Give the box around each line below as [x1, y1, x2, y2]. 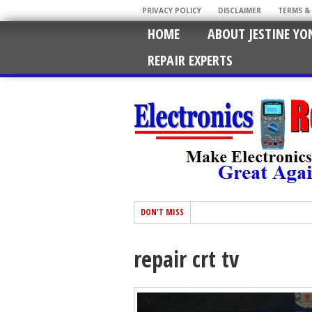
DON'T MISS [141, 206, 184, 218]
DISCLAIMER [218, 6, 261, 15]
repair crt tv [134, 244, 239, 274]
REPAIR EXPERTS [148, 51, 233, 70]
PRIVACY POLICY [142, 6, 201, 15]
